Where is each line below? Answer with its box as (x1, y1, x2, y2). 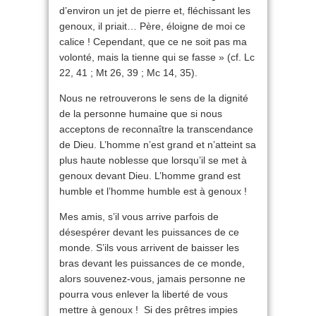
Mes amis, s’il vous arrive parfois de (59, 211, 219, 223)
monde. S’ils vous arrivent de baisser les (59, 242, 239, 254)
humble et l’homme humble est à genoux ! (59, 186, 247, 197)
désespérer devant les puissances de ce (59, 226, 239, 238)
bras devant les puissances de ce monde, (59, 257, 245, 269)
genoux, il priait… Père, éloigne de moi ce (59, 20, 245, 32)
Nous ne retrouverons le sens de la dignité (59, 92, 248, 104)
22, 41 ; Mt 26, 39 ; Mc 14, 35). (59, 67, 197, 79)
